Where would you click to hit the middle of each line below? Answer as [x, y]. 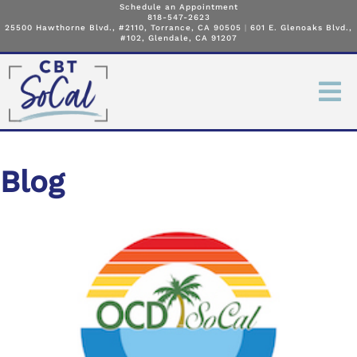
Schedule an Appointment [178, 7]
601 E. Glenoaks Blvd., [301, 27]
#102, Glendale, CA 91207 [178, 38]
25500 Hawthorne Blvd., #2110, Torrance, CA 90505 [123, 27]
